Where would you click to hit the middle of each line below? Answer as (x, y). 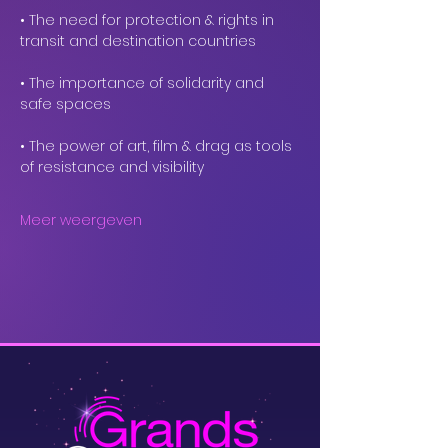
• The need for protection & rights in (149, 19)
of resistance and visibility (112, 166)
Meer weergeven (81, 219)
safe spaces (65, 103)
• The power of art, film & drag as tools (158, 145)
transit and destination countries (138, 40)
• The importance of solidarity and (144, 82)
